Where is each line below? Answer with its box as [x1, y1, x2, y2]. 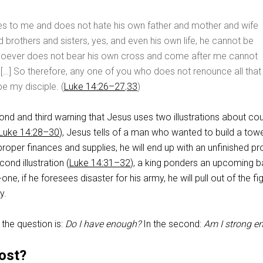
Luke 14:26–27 [64, 80, 125, 92]
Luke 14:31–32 [69, 157, 130, 168]
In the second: [141, 218, 204, 230]
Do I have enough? [65, 218, 141, 230]
